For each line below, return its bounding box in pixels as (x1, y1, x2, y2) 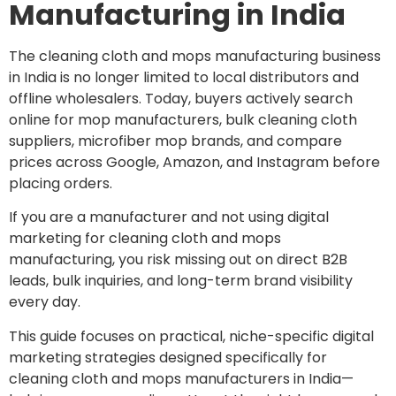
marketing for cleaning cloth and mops (9, 228, 281, 249)
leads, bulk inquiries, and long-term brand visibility (9, 270, 353, 292)
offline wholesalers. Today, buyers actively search (9, 88, 353, 109)
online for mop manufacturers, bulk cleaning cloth (9, 109, 357, 130)
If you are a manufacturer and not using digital (9, 207, 329, 228)
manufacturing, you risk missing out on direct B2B (9, 249, 347, 270)
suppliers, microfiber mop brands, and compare (9, 130, 342, 151)
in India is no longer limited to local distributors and (9, 66, 359, 88)
